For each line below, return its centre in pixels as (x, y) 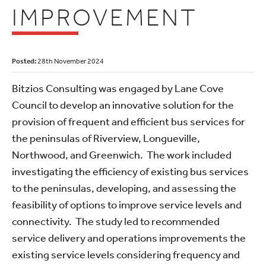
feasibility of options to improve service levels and (127, 204)
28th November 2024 (70, 61)
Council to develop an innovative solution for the (123, 104)
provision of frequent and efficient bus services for (129, 121)
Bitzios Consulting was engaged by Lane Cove (118, 88)
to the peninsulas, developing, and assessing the (124, 187)
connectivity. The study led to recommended (116, 221)
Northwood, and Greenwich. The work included (122, 154)
